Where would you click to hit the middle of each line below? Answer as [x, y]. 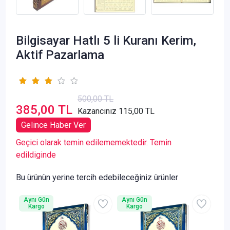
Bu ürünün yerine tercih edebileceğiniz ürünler [97, 177]
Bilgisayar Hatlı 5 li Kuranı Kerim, [106, 40]
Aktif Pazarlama [60, 55]
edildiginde [36, 155]
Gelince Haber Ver [53, 125]
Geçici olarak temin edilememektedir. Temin [94, 142]
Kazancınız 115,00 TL [116, 111]
